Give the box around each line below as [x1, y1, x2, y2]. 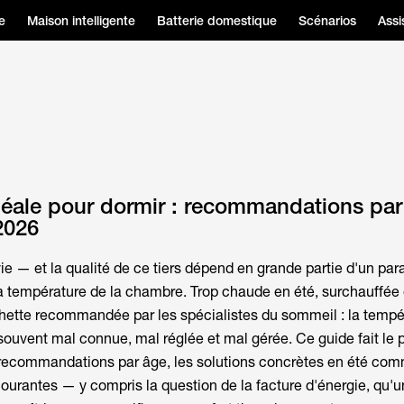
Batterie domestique [157, 13, 277, 28]
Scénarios [298, 13, 356, 28]
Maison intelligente [27, 13, 135, 28]
